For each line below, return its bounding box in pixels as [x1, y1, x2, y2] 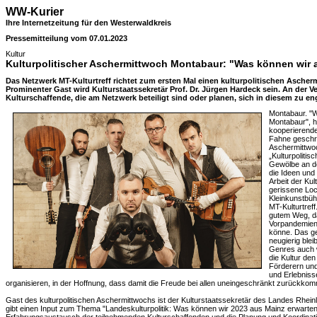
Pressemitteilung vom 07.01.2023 [6, 34, 127, 42]
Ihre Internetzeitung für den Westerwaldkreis [6, 18, 171, 27]
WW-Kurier [6, 6, 64, 18]
